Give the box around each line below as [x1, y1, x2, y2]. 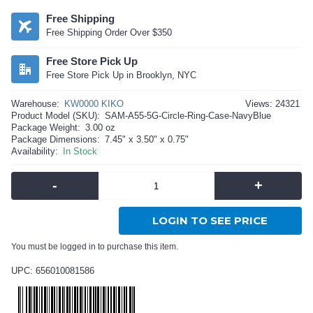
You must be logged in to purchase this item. [11, 242, 178, 252]
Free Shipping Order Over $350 [46, 27, 172, 38]
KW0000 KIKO [64, 99, 124, 109]
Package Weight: [11, 122, 80, 133]
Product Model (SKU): [11, 110, 100, 121]
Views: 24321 [245, 99, 300, 109]
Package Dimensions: [11, 134, 100, 145]
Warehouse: [11, 99, 59, 109]
